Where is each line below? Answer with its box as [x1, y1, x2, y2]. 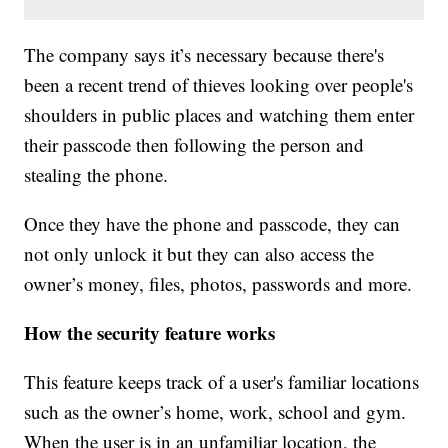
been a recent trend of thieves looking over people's [24, 72, 414, 98]
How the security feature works [24, 319, 276, 347]
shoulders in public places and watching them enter [24, 102, 415, 128]
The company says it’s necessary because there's [24, 42, 385, 68]
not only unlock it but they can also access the [24, 241, 375, 267]
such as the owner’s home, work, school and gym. [24, 399, 407, 425]
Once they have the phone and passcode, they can [24, 211, 401, 237]
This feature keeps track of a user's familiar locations [24, 369, 420, 395]
